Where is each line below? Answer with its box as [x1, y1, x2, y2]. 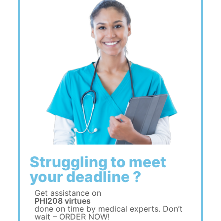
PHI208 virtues [34, 196, 91, 206]
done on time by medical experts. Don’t [34, 204, 183, 214]
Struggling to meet [29, 153, 166, 171]
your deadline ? [29, 168, 141, 185]
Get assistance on [34, 188, 101, 198]
